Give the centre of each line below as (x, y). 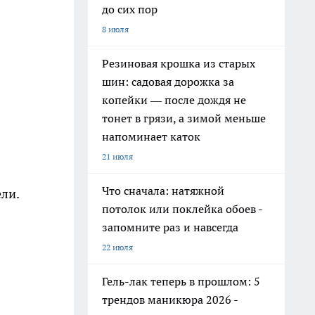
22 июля (117, 247)
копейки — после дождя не (174, 100)
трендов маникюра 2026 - (170, 300)
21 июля (117, 156)
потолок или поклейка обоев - (182, 209)
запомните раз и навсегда (170, 227)
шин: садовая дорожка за (168, 82)
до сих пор (130, 9)
